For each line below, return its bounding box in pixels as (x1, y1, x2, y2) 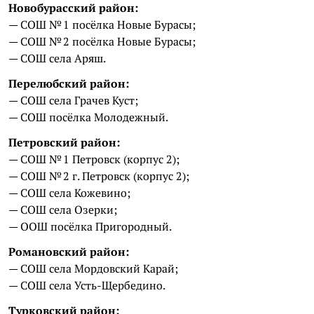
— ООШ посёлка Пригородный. (8, 218, 172, 234)
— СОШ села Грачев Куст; (8, 92, 138, 108)
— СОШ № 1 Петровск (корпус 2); (8, 151, 179, 167)
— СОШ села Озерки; (8, 201, 117, 217)
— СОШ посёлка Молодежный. (8, 109, 168, 125)
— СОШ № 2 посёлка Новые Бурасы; (8, 33, 196, 49)
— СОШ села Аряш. (8, 50, 106, 66)
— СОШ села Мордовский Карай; (8, 260, 178, 276)
